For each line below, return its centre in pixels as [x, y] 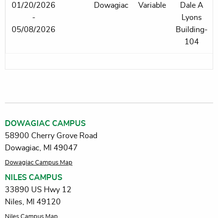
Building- [192, 30]
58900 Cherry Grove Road [51, 136]
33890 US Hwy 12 [38, 190]
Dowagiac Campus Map [39, 163]
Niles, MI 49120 [33, 202]
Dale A [192, 6]
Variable [152, 6]
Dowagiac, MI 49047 [41, 148]
